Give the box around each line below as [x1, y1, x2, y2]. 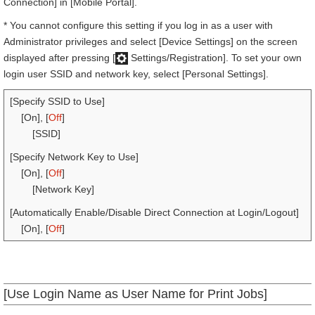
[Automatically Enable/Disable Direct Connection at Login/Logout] [10, 207, 299, 218]
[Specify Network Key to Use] [10, 151, 139, 162]
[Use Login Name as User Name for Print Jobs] [4, 287, 267, 301]
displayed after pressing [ [4, 52, 115, 63]
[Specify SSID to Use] [10, 96, 105, 107]
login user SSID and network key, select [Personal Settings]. [4, 68, 269, 79]
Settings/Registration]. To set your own [128, 52, 302, 63]
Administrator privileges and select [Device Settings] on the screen [4, 36, 297, 47]
